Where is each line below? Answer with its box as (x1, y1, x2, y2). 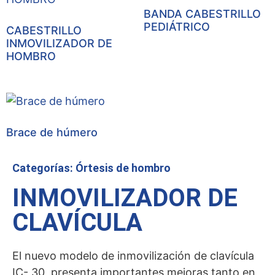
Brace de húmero (6, 125, 98, 139)
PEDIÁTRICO (144, 20, 210, 33)
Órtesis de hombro (76, 161, 171, 174)
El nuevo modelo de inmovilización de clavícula (12, 249, 254, 262)
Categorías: (12, 161, 76, 174)
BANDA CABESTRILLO (144, 7, 261, 20)
